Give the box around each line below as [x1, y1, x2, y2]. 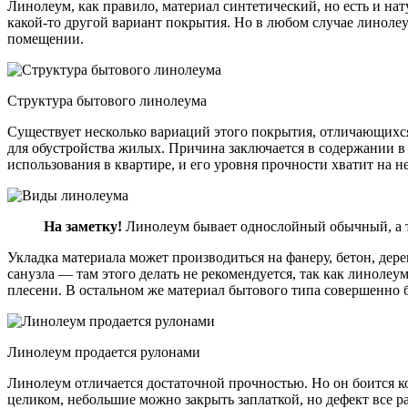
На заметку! [44, 218, 122, 234]
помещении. [7, 30, 84, 46]
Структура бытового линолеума [7, 92, 207, 108]
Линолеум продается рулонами [7, 343, 200, 360]
